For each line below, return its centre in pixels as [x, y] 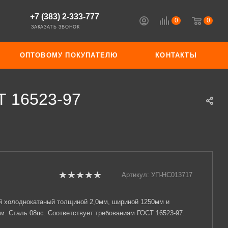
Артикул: [135, 175]
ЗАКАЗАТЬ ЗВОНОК [55, 27]
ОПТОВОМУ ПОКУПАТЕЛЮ [69, 55]
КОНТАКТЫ [176, 55]
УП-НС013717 [172, 175]
